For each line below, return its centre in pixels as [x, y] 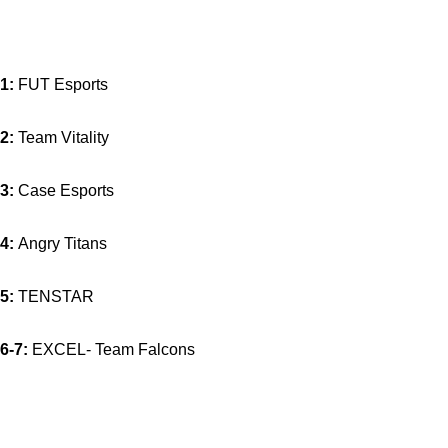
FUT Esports [61, 84]
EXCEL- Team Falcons [111, 349]
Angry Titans [60, 243]
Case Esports [64, 190]
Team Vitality [61, 137]
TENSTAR [54, 296]
